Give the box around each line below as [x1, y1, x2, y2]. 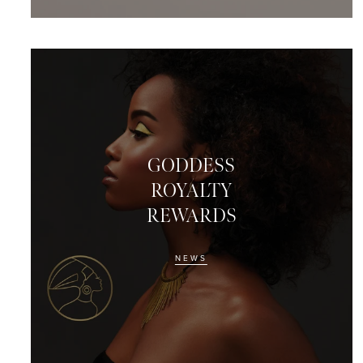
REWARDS [146, 204, 237, 228]
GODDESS [147, 154, 236, 178]
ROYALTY [151, 179, 233, 203]
